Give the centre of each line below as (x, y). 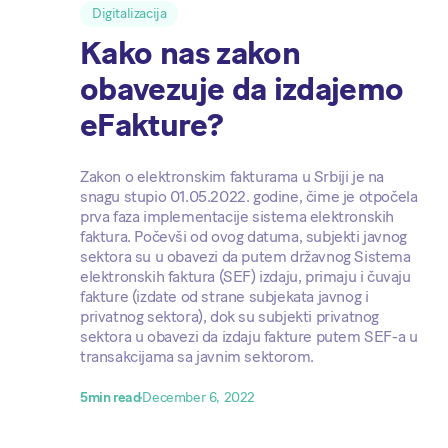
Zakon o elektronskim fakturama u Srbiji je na (232, 176)
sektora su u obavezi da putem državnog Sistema (245, 256)
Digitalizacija (129, 13)
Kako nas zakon (190, 52)
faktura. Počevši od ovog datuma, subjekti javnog (243, 236)
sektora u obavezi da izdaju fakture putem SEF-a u (249, 336)
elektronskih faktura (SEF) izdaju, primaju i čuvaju (245, 276)
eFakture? (152, 124)
